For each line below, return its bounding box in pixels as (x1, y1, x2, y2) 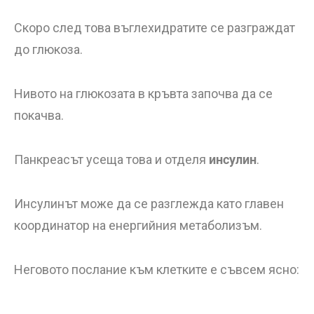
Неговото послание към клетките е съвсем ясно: (14, 262, 299, 277)
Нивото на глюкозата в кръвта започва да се (14, 86, 273, 101)
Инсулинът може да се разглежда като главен (14, 196, 284, 211)
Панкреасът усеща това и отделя (14, 152, 209, 167)
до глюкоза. (14, 42, 83, 57)
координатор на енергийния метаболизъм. (14, 218, 262, 233)
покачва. (14, 108, 64, 123)
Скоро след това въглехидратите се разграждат (14, 20, 295, 35)
